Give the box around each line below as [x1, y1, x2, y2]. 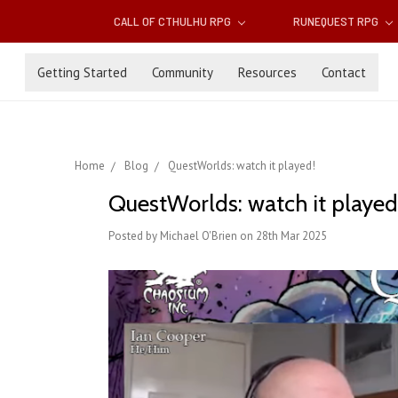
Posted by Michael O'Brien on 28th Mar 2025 [108, 228, 327, 244]
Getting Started [37, 63, 127, 81]
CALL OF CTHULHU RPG [114, 13, 235, 29]
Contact [322, 63, 366, 81]
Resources [238, 63, 297, 81]
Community [152, 63, 213, 81]
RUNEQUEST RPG [292, 13, 381, 29]
